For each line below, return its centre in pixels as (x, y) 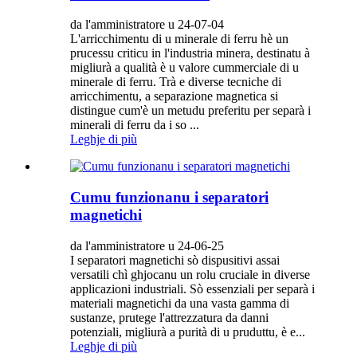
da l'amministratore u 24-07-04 (147, 25)
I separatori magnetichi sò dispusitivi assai (175, 260)
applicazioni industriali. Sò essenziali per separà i (192, 288)
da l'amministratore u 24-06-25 (147, 245)
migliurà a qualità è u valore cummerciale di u (184, 68)
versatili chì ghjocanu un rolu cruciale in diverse (190, 274)
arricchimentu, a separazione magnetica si (174, 96)
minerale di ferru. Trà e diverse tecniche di (176, 82)
